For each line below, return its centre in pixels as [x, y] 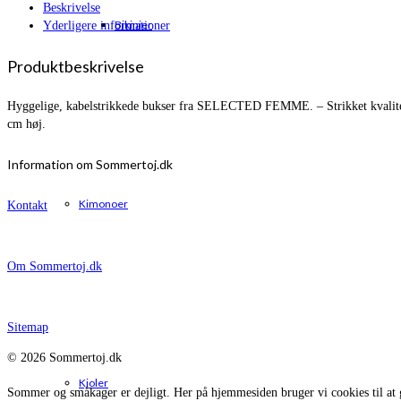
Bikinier [133, 25]
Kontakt [27, 205]
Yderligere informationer [107, 26]
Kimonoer [103, 204]
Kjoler [94, 383]
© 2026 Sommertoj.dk [64, 357]
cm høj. [26, 124]
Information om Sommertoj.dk [90, 165]
